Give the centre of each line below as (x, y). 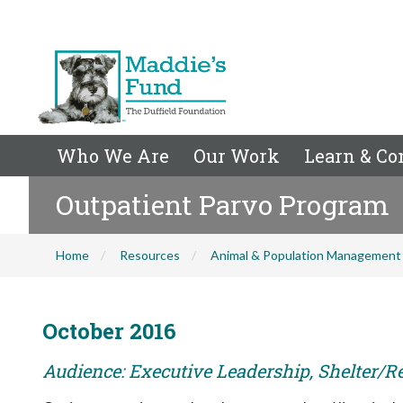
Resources (150, 255)
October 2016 (109, 331)
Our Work (237, 156)
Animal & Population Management (306, 255)
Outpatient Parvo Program (223, 205)
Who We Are (113, 156)
